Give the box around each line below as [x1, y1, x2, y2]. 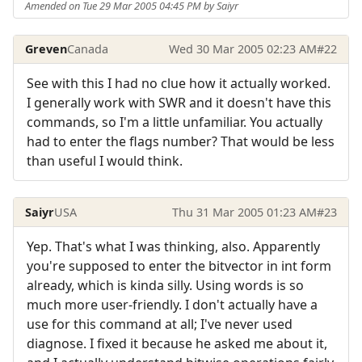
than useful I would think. [27, 152, 183, 170]
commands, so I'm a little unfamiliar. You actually [27, 113, 322, 132]
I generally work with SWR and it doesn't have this [27, 94, 331, 112]
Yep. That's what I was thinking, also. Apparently [27, 238, 320, 256]
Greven [25, 40, 68, 57]
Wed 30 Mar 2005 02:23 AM [168, 40, 317, 57]
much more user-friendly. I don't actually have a [27, 296, 318, 314]
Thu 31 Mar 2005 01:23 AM [171, 204, 317, 220]
